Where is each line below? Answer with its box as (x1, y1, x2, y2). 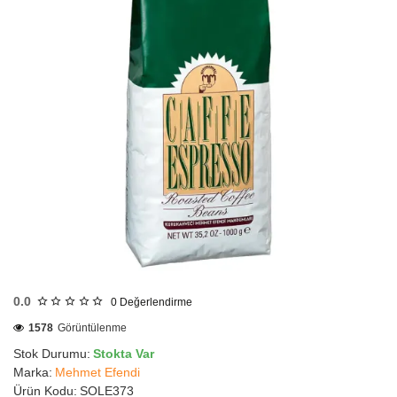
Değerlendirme (119, 296, 192, 308)
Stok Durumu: (13, 346, 90, 361)
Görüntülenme (58, 322, 127, 334)
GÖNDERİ (35, 288, 68, 297)
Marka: (13, 365, 52, 379)
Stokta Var (93, 346, 154, 361)
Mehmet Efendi (55, 365, 140, 379)
